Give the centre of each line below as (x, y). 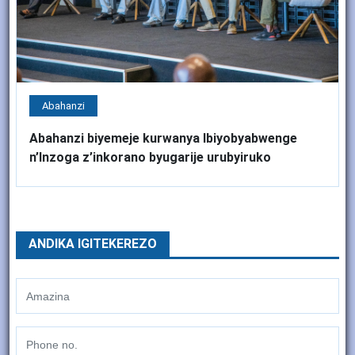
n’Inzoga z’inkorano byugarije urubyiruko (150, 158)
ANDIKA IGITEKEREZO (93, 244)
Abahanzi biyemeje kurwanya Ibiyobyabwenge (163, 139)
